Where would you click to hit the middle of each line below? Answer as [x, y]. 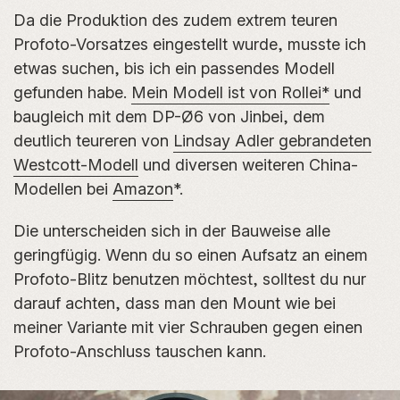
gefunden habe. [72, 93]
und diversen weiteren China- [248, 165]
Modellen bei [63, 189]
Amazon [143, 189]
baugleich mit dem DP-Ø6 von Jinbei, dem [169, 117]
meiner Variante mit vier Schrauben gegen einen [188, 328]
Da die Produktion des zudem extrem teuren [175, 21]
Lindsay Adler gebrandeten [272, 141]
